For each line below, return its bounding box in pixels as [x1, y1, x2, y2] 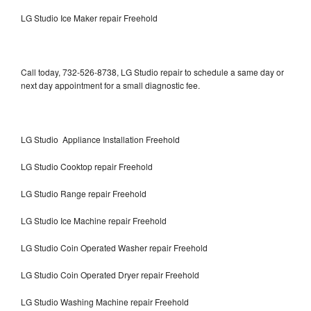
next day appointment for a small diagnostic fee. [21, 78, 200, 91]
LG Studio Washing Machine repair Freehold [21, 295, 189, 308]
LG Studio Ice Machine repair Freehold [21, 214, 167, 226]
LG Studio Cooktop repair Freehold [21, 160, 153, 172]
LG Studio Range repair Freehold [21, 187, 146, 199]
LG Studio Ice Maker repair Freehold [21, 11, 158, 24]
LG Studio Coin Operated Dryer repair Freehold [21, 268, 199, 280]
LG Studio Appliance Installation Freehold [21, 133, 180, 145]
